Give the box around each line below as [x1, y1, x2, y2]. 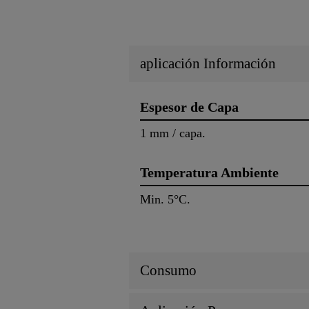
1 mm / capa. [140, 126, 206, 141]
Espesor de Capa [140, 99, 239, 114]
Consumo [140, 262, 197, 279]
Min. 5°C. [140, 192, 190, 207]
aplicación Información [140, 54, 276, 72]
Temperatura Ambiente [140, 165, 279, 181]
